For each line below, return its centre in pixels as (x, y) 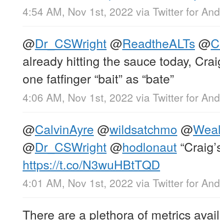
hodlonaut (150, 146)
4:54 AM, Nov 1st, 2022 (78, 12)
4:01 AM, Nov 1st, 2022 (78, 182)
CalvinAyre (64, 128)
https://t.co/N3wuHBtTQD (91, 164)
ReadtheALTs (159, 43)
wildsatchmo (143, 128)
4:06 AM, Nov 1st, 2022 (78, 97)
